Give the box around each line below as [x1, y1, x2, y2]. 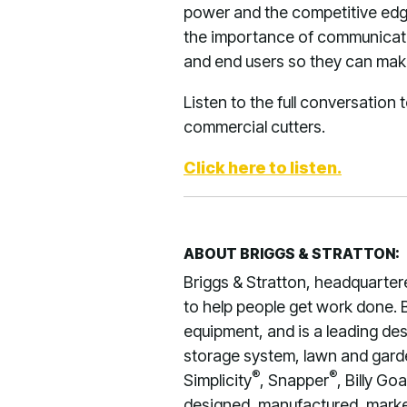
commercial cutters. [184, 117, 325, 136]
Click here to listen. [184, 158, 342, 177]
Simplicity [184, 371, 252, 390]
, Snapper [260, 371, 329, 390]
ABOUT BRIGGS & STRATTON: [184, 244, 400, 263]
